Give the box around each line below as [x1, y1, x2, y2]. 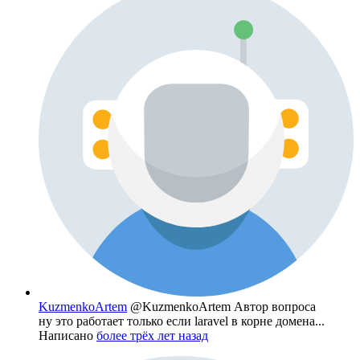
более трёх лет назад [96, 329, 208, 343]
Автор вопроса [234, 300, 316, 314]
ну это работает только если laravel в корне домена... [39, 314, 325, 329]
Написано [39, 329, 96, 343]
